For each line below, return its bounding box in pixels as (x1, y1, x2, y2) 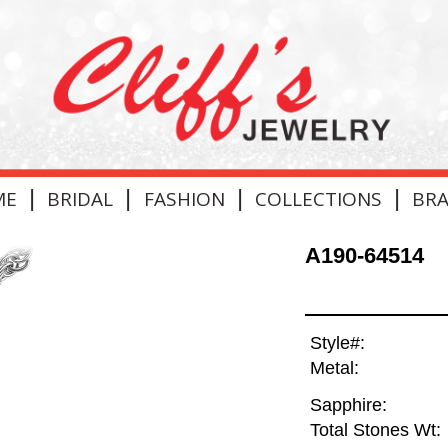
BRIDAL (47, 185, 114, 212)
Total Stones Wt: (309, 420, 441, 441)
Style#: (309, 333, 365, 354)
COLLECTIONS (254, 185, 382, 212)
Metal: (309, 358, 359, 379)
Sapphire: (309, 395, 387, 416)
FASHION (143, 185, 225, 212)
